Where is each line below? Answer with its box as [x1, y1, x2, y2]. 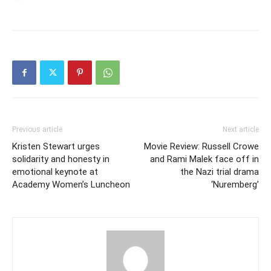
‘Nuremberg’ [211, 179, 259, 190]
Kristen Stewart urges [12, 141, 100, 152]
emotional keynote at [12, 166, 98, 177]
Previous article [12, 125, 62, 134]
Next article [223, 125, 259, 134]
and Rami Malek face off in [150, 154, 259, 165]
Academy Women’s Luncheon [12, 179, 130, 190]
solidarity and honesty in [12, 154, 109, 165]
